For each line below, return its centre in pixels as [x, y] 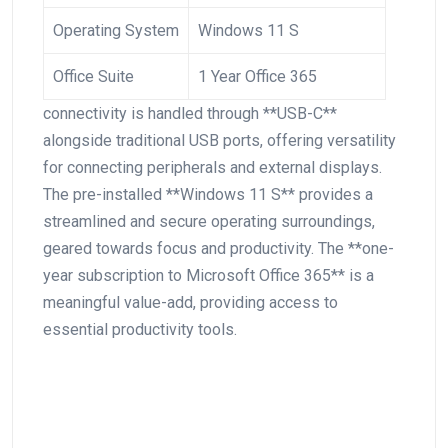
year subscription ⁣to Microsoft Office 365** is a [208, 275]
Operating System [116, 30]
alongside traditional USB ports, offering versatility [219, 140]
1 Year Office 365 [257, 76]
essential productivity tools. [140, 329]
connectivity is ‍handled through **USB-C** [190, 113]
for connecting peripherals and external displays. [212, 167]
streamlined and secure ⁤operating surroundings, [209, 221]
